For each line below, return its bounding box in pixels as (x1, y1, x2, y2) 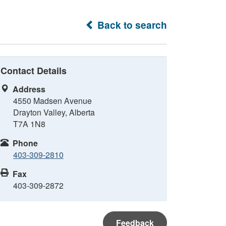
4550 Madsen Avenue (13, 95, 92, 106)
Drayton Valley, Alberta (13, 106, 95, 118)
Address (13, 83, 45, 95)
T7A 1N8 (13, 118, 45, 130)
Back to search (95, 18, 167, 32)
